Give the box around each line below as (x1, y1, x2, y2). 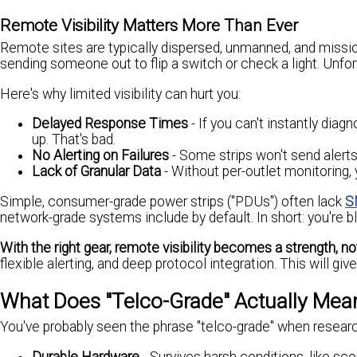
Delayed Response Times (32, 116, 188, 132)
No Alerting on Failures (32, 147, 169, 164)
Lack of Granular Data (32, 163, 161, 180)
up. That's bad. (32, 131, 116, 148)
